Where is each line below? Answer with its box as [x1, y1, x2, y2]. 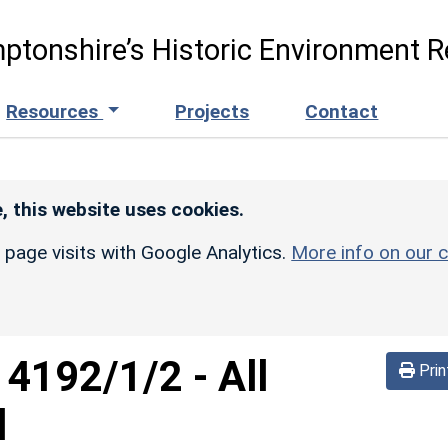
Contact [305, 99, 379, 123]
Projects [175, 99, 250, 123]
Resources [6, 99, 104, 123]
